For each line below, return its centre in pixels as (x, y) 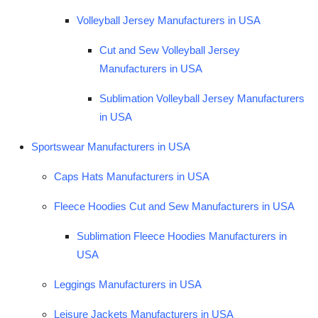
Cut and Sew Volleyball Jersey (170, 50)
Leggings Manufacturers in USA (128, 284)
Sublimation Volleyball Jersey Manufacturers (202, 98)
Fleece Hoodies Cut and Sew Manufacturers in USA (174, 206)
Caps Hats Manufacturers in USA (132, 176)
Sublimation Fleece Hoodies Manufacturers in (182, 236)
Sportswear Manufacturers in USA (111, 146)
